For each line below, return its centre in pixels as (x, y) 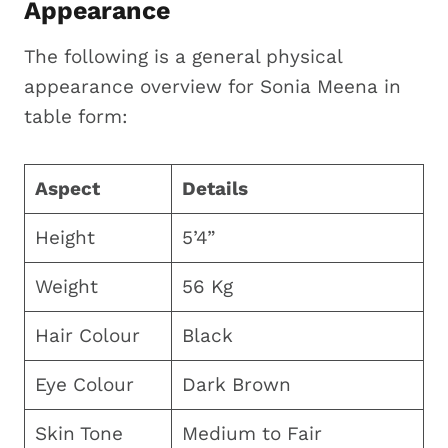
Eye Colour (84, 384)
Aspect (67, 188)
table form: (76, 116)
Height (64, 237)
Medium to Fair (251, 433)
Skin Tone (78, 433)
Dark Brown (236, 384)
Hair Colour (87, 335)
